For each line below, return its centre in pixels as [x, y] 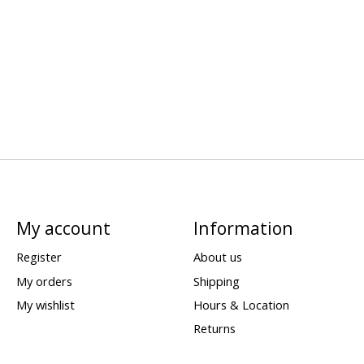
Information [243, 228]
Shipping [216, 281]
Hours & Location [241, 304]
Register [39, 257]
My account [63, 228]
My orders [44, 281]
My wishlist [45, 304]
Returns [214, 328]
